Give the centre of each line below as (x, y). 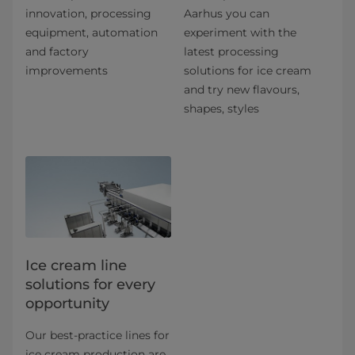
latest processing (231, 51)
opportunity (67, 304)
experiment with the (240, 32)
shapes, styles (221, 108)
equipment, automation (92, 32)
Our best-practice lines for (97, 336)
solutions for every (90, 285)
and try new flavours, (242, 89)
